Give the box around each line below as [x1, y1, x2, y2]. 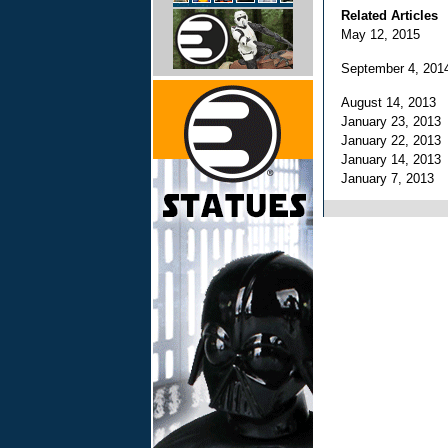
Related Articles [341, 8, 438, 23]
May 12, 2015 [341, 27, 428, 42]
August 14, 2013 [341, 95, 444, 110]
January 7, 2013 [341, 171, 442, 186]
